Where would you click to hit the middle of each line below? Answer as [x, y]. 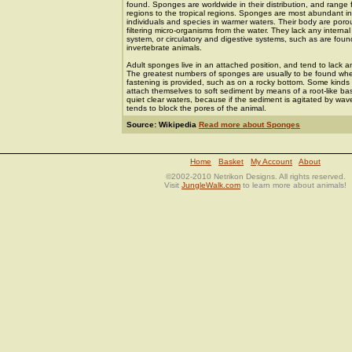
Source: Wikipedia [163, 125]
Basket [231, 161]
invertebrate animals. [164, 48]
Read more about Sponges [249, 125]
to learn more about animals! [293, 185]
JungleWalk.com [211, 185]
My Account [271, 161]
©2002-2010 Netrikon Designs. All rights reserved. [255, 176]
